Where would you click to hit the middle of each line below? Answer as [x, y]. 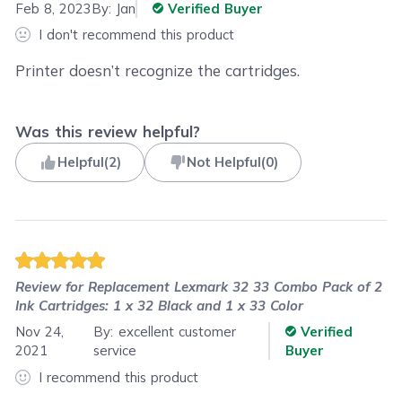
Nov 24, [40, 332]
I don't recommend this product [136, 35]
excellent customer [177, 332]
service [115, 351]
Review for [52, 286]
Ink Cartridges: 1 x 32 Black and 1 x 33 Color [160, 305]
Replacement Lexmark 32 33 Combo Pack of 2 [236, 286]
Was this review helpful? [108, 131]
